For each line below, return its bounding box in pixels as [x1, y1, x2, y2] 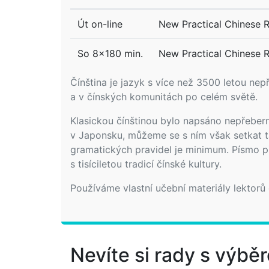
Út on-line [77, 17, 122, 30]
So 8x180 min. [77, 47, 143, 59]
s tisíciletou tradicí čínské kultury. [70, 157, 222, 170]
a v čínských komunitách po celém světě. [70, 90, 258, 103]
